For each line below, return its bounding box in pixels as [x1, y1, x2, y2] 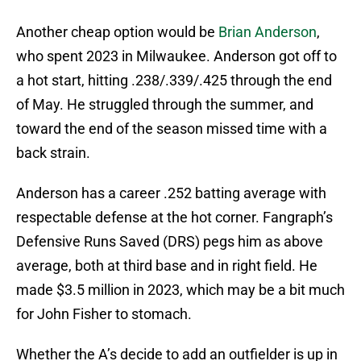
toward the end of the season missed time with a [16, 120, 327, 138]
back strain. [16, 144, 90, 162]
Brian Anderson [218, 23, 317, 41]
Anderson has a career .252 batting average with [16, 185, 326, 202]
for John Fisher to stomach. [16, 305, 192, 323]
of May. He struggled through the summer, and [16, 96, 313, 114]
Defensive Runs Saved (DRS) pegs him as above [16, 233, 323, 251]
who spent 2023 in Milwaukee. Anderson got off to [16, 48, 337, 65]
